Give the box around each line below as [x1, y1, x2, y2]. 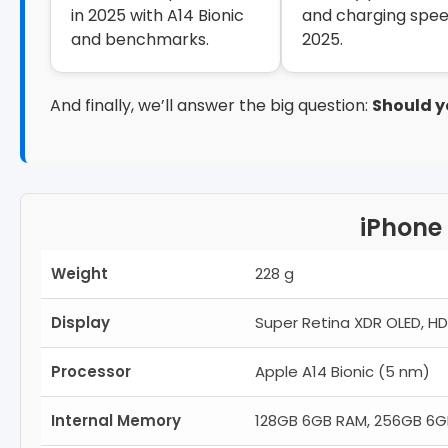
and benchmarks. [71, 28, 209, 52]
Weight [51, 262, 108, 284]
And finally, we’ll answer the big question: [50, 94, 372, 118]
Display [51, 311, 110, 333]
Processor [51, 360, 131, 382]
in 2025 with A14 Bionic [71, 4, 244, 28]
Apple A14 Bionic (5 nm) [255, 360, 430, 382]
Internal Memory [51, 409, 181, 431]
